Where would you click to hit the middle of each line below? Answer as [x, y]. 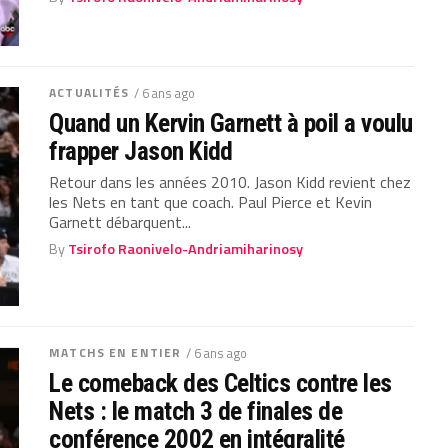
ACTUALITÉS [89, 92]
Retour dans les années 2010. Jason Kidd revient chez [230, 181]
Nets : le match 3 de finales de [196, 410]
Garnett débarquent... [120, 221]
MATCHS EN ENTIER [115, 352]
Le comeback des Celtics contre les [220, 382]
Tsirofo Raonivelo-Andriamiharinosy [186, 248]
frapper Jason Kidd [141, 150]
